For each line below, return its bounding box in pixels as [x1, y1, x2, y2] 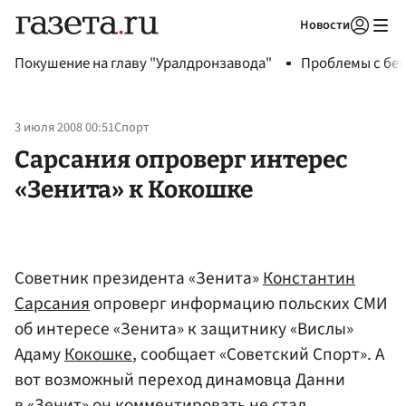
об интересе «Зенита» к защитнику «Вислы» [14, 315, 353, 342]
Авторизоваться [243, 40, 328, 56]
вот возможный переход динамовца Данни [14, 366, 345, 392]
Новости [300, 15, 350, 34]
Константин [263, 265, 355, 291]
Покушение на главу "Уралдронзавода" [14, 53, 272, 74]
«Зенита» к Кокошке [14, 174, 253, 204]
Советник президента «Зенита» [14, 265, 263, 291]
